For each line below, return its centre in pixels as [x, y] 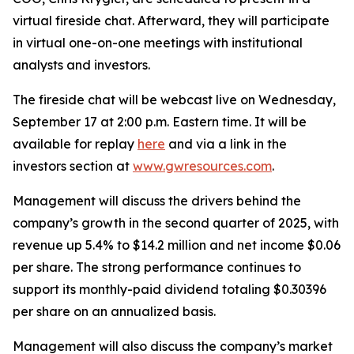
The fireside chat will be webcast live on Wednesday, [174, 100]
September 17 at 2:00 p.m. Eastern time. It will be [160, 122]
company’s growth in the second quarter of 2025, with [176, 223]
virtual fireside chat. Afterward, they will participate [171, 21]
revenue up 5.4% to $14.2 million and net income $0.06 [177, 245]
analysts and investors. [81, 65]
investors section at [73, 166]
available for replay [75, 144]
